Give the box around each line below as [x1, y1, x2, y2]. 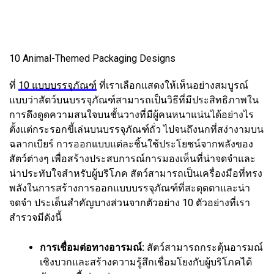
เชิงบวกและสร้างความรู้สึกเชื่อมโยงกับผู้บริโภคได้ [40, 256, 252, 268]
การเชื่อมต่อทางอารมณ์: [40, 241, 144, 253]
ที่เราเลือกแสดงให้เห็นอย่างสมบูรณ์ [97, 79, 248, 91]
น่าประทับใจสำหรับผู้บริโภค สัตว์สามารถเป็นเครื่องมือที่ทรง [9, 167, 262, 179]
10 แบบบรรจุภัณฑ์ [18, 79, 97, 91]
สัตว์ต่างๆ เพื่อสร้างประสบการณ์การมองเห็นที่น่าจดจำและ [9, 152, 256, 165]
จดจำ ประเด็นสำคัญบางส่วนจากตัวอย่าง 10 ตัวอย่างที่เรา [9, 196, 250, 209]
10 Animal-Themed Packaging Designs [9, 52, 176, 64]
